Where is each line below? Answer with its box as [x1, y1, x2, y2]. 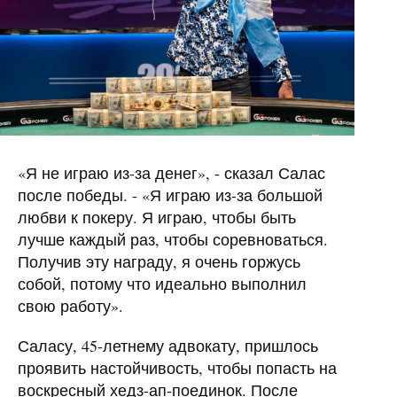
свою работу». [18, 294, 123, 316]
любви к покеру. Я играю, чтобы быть [18, 206, 296, 228]
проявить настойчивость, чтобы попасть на [18, 356, 337, 378]
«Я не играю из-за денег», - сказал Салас [18, 161, 325, 183]
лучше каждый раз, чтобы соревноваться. [18, 228, 328, 250]
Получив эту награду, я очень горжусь [18, 250, 300, 272]
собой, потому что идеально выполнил [18, 272, 307, 294]
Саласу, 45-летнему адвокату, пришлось [18, 334, 318, 356]
